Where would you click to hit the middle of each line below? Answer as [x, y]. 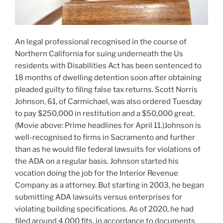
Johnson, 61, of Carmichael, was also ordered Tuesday [109, 101]
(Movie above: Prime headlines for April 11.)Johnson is [108, 125]
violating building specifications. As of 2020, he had [104, 209]
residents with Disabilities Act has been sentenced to [108, 65]
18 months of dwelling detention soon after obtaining [108, 77]
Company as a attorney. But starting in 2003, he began [110, 185]
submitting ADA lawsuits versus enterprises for [99, 197]
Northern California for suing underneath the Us [99, 54]
